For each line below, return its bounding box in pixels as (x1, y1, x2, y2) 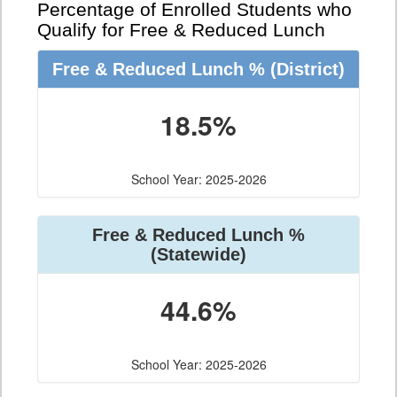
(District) (265, 59, 345, 80)
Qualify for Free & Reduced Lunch (37, 19, 325, 42)
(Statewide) (151, 245, 246, 265)
